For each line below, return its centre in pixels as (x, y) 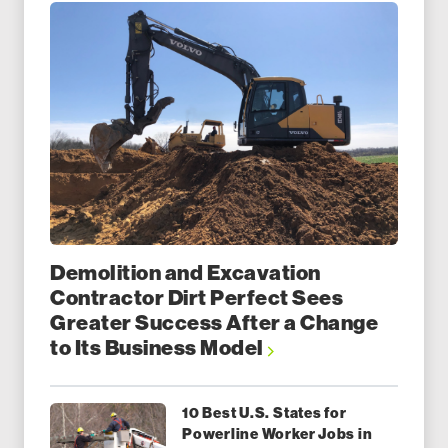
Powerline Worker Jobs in (277, 434)
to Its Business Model (159, 348)
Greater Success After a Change (214, 323)
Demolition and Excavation (185, 273)
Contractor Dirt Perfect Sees (197, 298)
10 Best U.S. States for (264, 413)
